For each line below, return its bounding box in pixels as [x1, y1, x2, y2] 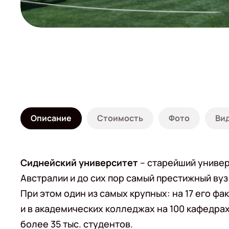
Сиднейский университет [20, 156, 140, 169]
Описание [31, 112, 72, 124]
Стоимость [97, 112, 143, 124]
